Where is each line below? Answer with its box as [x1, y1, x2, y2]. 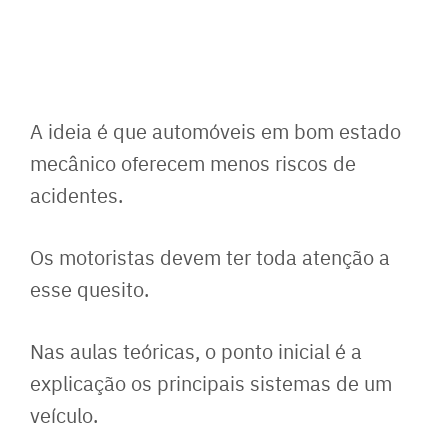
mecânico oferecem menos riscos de [30, 148, 356, 176]
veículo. [30, 400, 98, 428]
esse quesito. [30, 274, 149, 302]
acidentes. [30, 180, 123, 208]
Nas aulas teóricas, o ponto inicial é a [30, 336, 362, 364]
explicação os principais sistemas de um [30, 368, 392, 396]
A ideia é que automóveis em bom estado [30, 116, 401, 144]
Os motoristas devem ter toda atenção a [30, 242, 390, 270]
